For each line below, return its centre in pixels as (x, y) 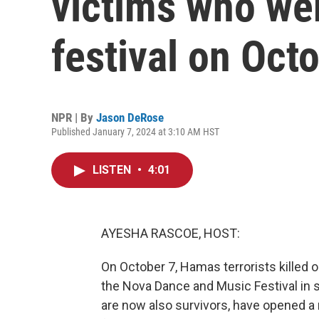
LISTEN (113, 170)
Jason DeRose (130, 117)
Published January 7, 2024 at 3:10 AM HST (135, 132)
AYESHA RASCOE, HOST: (171, 233)
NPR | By (74, 117)
